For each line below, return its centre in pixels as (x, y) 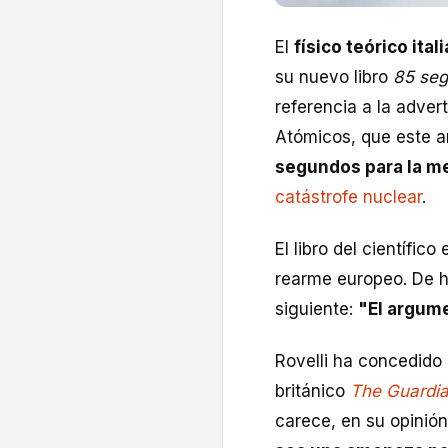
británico (312, 391)
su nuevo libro (334, 77)
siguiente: (316, 309)
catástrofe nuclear (348, 197)
